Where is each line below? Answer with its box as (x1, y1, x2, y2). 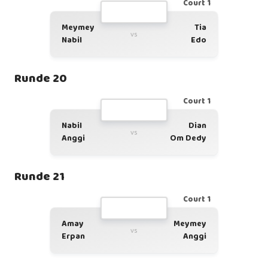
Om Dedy (170, 132, 206, 145)
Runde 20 (14, 69, 67, 88)
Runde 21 (14, 167, 65, 186)
